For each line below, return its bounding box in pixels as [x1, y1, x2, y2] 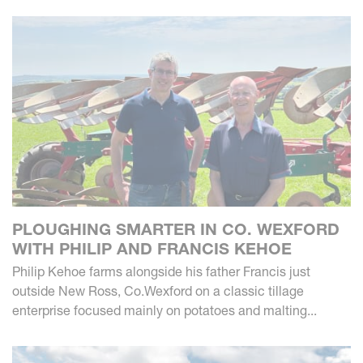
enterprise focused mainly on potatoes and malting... [12, 302, 317, 319]
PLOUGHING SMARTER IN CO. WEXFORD [12, 220, 340, 240]
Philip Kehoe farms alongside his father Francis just [12, 263, 310, 280]
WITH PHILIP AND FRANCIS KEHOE [12, 239, 292, 259]
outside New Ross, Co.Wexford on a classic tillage [12, 283, 304, 300]
